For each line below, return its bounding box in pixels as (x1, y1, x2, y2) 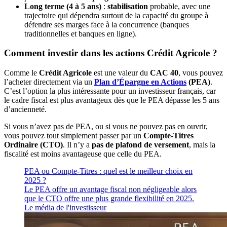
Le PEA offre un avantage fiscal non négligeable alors (24, 185, 197, 194)
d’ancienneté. (4, 105, 47, 113)
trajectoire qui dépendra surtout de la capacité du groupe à (24, 11, 208, 20)
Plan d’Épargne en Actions (94, 78, 186, 86)
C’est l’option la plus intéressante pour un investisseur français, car (4, 87, 216, 95)
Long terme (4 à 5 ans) (24, 2, 101, 11)
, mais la (189, 140, 215, 149)
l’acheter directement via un (4, 78, 94, 86)
